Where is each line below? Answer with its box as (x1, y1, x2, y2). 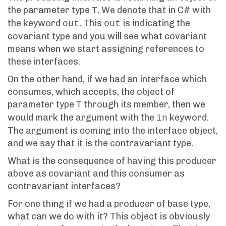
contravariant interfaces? (8, 181, 121, 192)
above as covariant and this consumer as (8, 168, 185, 180)
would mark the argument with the (8, 112, 156, 124)
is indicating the (121, 18, 190, 29)
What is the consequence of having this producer (8, 155, 216, 167)
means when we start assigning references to (8, 43, 204, 55)
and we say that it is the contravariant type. (8, 138, 193, 149)
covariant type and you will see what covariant (8, 31, 207, 42)
